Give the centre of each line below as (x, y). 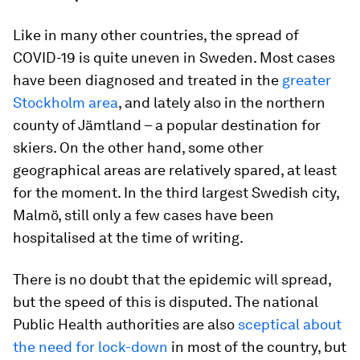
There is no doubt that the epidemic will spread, (172, 279)
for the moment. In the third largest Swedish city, (176, 192)
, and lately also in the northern (222, 102)
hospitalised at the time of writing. (128, 237)
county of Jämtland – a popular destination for (167, 125)
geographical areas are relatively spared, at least (175, 170)
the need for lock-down (90, 346)
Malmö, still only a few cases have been (143, 215)
